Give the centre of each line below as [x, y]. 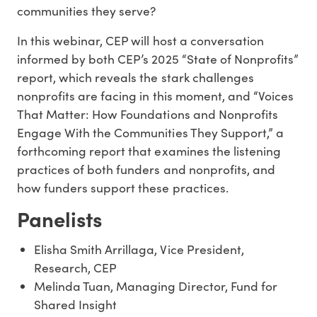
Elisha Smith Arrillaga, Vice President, [139, 249]
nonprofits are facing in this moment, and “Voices [155, 96]
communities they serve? [87, 11]
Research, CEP [76, 267]
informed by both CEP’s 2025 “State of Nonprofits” [158, 59]
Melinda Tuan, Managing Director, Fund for [156, 286]
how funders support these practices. [123, 188]
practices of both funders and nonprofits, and [146, 169]
